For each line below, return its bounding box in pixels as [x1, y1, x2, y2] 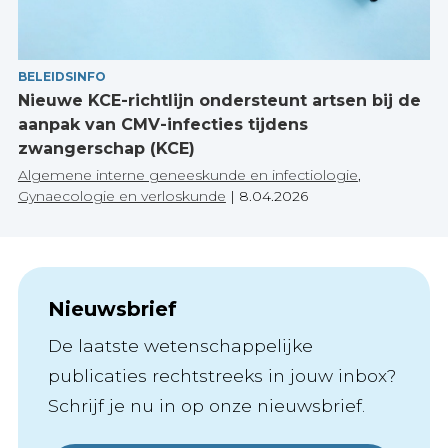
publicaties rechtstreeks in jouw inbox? [47, 364, 396, 386]
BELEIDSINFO [17, 68, 106, 84]
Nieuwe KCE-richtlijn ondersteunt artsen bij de [17, 90, 421, 110]
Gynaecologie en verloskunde [17, 186, 226, 205]
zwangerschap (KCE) [17, 138, 195, 158]
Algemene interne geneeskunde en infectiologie [17, 165, 358, 184]
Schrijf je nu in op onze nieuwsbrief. [47, 394, 365, 416]
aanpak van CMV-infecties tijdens [17, 114, 308, 134]
